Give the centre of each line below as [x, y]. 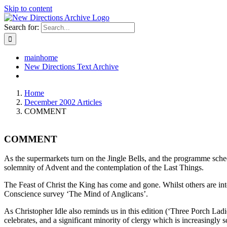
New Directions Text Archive [71, 67]
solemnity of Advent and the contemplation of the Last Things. [104, 168]
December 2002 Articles [63, 102]
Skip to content [28, 8]
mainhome [41, 58]
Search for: [22, 27]
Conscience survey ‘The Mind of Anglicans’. [76, 194]
